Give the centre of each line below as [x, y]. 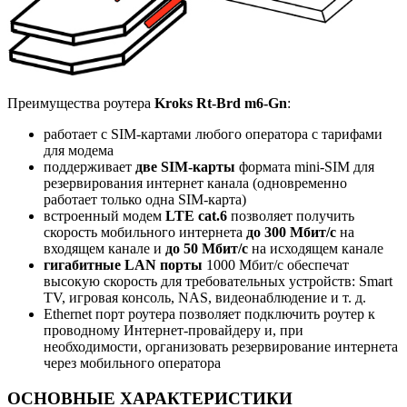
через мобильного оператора [132, 362]
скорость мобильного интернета [143, 232]
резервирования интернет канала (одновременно [195, 183]
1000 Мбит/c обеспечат [278, 264]
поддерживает [89, 166]
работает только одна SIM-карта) [145, 199]
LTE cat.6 [196, 215]
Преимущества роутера [79, 103]
